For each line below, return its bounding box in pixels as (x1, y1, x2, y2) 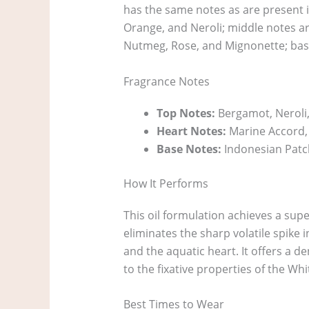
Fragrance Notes (123, 73, 210, 89)
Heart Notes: (156, 123, 226, 139)
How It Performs (123, 175, 208, 191)
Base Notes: (156, 141, 221, 157)
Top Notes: (156, 105, 215, 121)
